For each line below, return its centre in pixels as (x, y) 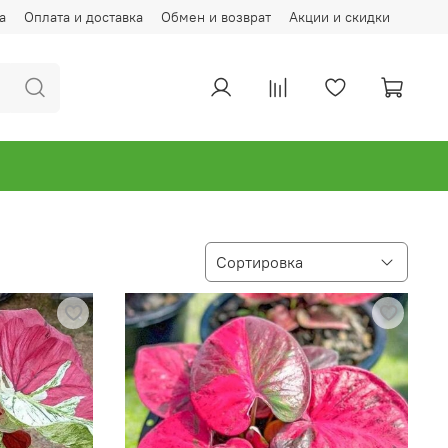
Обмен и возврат (216, 16)
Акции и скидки (339, 16)
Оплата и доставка (83, 16)
